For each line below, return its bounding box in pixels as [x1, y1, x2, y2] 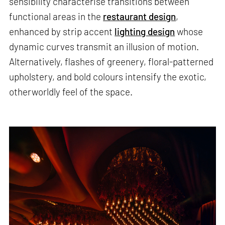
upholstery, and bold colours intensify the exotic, [9, 70, 207, 82]
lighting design [115, 25, 175, 37]
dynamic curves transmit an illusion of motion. [9, 40, 199, 52]
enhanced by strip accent [9, 25, 115, 37]
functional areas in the [9, 10, 103, 22]
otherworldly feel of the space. [9, 85, 133, 97]
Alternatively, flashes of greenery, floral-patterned [9, 55, 214, 67]
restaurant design [103, 10, 176, 22]
